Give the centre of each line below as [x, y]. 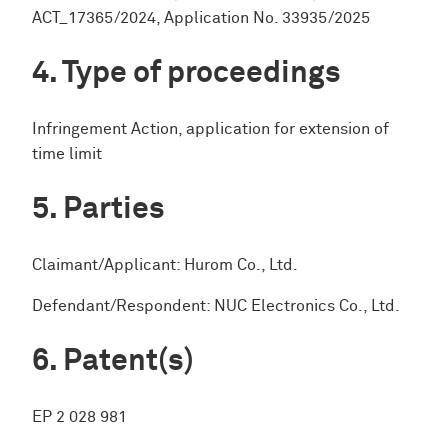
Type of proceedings [201, 73]
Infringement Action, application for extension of [210, 129]
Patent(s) [128, 362]
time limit [67, 154]
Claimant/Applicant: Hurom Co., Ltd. [165, 265]
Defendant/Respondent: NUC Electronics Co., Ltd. [216, 307]
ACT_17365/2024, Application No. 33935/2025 [201, 18]
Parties [114, 209]
